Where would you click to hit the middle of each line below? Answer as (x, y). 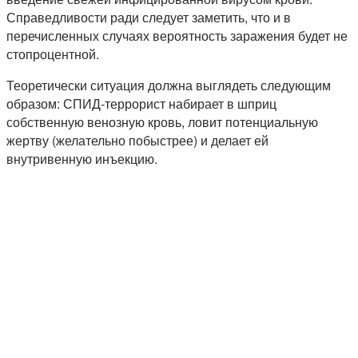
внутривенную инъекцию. (82, 159)
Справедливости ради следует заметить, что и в (149, 18)
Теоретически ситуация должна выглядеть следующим (169, 86)
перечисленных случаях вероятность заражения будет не (177, 36)
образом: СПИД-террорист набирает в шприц (141, 104)
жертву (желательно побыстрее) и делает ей (137, 141)
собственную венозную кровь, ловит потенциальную (162, 122)
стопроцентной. (53, 54)
